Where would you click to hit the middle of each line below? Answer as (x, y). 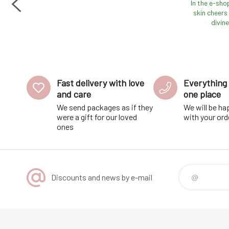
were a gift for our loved (97, 117)
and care (74, 94)
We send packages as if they (105, 107)
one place (202, 94)
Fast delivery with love (100, 83)
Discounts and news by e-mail (102, 177)
